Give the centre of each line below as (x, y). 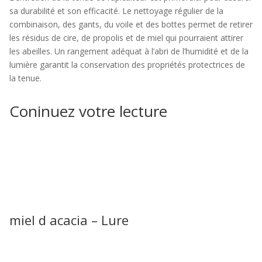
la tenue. (25, 78)
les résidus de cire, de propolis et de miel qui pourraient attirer (126, 38)
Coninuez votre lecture (88, 111)
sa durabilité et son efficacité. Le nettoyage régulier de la (116, 11)
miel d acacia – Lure (69, 220)
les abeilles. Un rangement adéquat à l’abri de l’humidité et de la (129, 51)
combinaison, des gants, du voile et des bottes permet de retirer (131, 24)
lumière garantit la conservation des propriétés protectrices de (127, 65)
